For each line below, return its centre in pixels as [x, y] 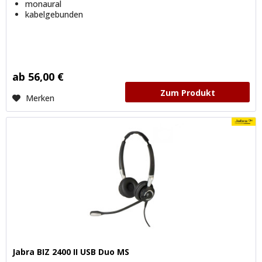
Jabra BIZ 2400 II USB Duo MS [71, 251]
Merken [40, 98]
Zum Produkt [187, 92]
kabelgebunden [54, 14]
